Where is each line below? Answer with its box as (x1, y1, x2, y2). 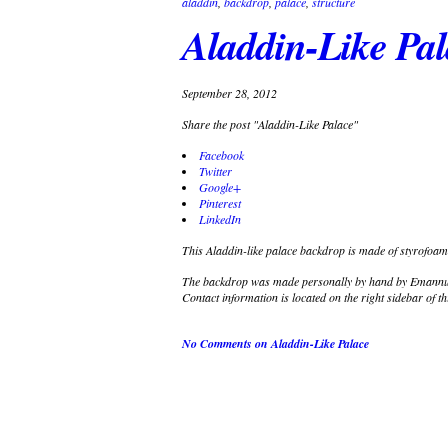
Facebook (199, 146, 244, 163)
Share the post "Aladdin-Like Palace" (182, 115, 358, 132)
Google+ (199, 178, 241, 195)
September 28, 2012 (182, 84, 277, 101)
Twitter (199, 162, 232, 179)
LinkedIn (199, 210, 241, 227)
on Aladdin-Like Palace (252, 334, 369, 352)
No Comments (182, 334, 252, 352)
